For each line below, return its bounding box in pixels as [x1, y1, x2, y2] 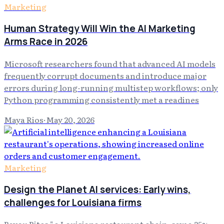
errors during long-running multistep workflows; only [4, 81, 218, 93]
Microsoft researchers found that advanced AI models [4, 57, 215, 69]
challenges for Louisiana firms [4, 195, 141, 209]
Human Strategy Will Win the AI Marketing [4, 22, 195, 35]
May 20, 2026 [46, 113, 94, 125]
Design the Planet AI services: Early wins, [4, 182, 191, 196]
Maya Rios [4, 113, 43, 125]
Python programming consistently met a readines [4, 93, 199, 105]
